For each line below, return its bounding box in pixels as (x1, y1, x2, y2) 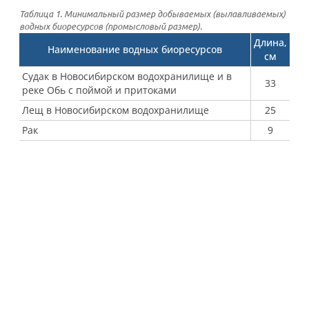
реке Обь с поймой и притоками (22, 83, 177, 97)
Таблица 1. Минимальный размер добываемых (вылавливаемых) (19, 8, 286, 20)
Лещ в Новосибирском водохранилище (22, 103, 209, 117)
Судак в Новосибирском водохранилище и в (22, 70, 232, 83)
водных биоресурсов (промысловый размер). (19, 20, 202, 32)
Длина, (254, 36, 287, 49)
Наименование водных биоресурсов (48, 43, 222, 56)
